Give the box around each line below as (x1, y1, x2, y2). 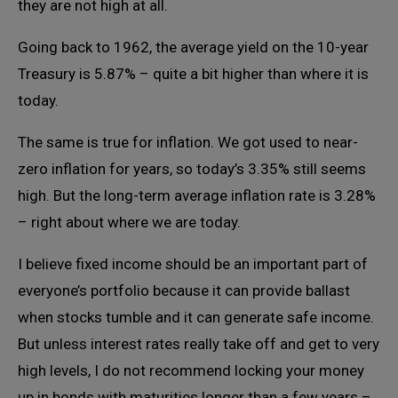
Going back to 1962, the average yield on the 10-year (18, 38, 369, 56)
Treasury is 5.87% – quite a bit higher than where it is (18, 65, 369, 83)
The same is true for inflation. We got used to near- (18, 133, 358, 151)
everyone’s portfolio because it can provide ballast (18, 282, 350, 299)
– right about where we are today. (18, 213, 241, 231)
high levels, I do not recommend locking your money (18, 362, 364, 379)
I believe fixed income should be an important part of (18, 255, 368, 273)
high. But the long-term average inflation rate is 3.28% (18, 187, 376, 204)
